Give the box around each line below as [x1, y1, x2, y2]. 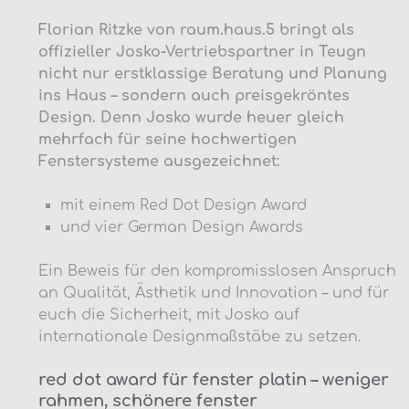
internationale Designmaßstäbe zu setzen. [38, 328, 361, 345]
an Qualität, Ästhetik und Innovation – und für [38, 284, 389, 301]
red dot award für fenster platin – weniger [38, 370, 389, 389]
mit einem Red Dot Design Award [60, 196, 307, 214]
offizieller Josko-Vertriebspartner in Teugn [38, 43, 366, 60]
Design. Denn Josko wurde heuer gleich [38, 109, 344, 126]
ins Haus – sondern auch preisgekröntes [38, 87, 350, 104]
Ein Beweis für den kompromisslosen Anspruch [38, 262, 396, 279]
